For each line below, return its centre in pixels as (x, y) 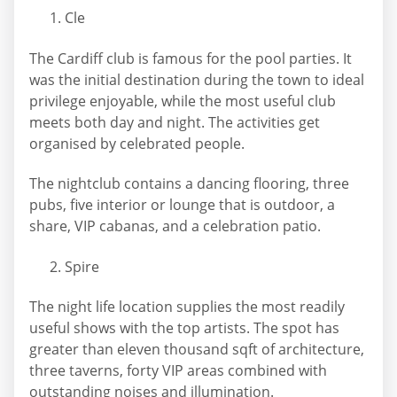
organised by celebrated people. (137, 143)
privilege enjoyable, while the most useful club (183, 101)
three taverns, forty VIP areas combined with (178, 371)
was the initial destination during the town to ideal (197, 79)
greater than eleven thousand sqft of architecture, (197, 350)
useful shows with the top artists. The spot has (184, 328)
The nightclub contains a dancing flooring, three (189, 184)
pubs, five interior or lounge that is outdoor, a (182, 205)
